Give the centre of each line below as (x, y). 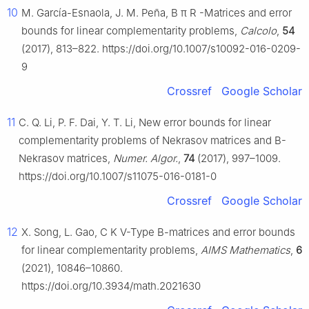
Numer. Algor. (146, 159)
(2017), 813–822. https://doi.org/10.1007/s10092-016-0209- (161, 49)
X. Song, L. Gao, (61, 232)
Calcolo (258, 31)
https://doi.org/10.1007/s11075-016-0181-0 (118, 177)
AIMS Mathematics (246, 250)
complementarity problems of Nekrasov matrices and (147, 141)
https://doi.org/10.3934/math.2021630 (111, 286)
